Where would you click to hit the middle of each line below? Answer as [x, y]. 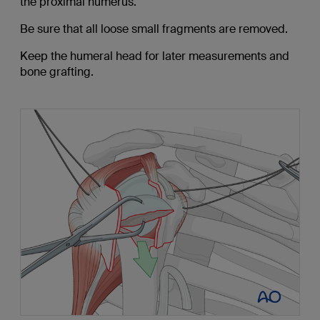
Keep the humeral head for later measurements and [154, 56]
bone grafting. [56, 71]
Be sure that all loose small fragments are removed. [154, 29]
